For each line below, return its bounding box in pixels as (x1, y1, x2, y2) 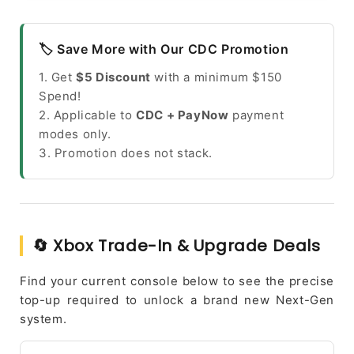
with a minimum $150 (150, 69, 282, 85)
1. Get (39, 69, 77, 85)
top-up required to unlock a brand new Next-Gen (20, 292, 334, 307)
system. (20, 311, 67, 326)
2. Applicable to (39, 107, 137, 122)
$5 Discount (76, 69, 151, 85)
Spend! (39, 88, 81, 104)
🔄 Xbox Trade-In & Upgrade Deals (32, 234, 321, 257)
